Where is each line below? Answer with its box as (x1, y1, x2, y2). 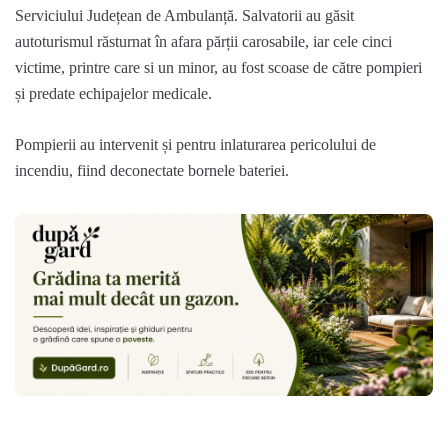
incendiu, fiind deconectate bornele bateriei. (15, 161, 289, 179)
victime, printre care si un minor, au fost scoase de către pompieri (15, 58, 422, 76)
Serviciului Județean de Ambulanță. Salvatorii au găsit (15, 6, 354, 24)
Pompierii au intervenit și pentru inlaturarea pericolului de (15, 135, 376, 153)
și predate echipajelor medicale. (15, 84, 212, 102)
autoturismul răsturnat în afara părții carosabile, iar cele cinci (15, 32, 392, 50)
